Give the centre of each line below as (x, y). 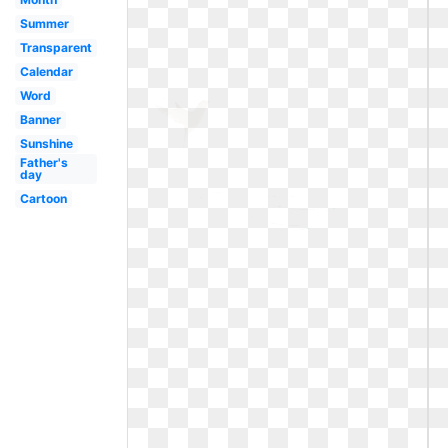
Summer (44, 23)
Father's (43, 162)
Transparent (55, 47)
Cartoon (43, 198)
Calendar (46, 71)
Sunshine (46, 143)
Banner (40, 119)
